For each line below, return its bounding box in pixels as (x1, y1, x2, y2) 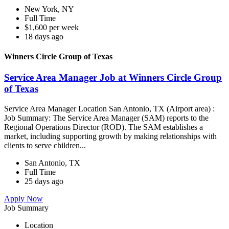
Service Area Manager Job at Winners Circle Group (4, 72, 222, 83)
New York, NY (25, 4, 74, 13)
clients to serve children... (4, 141, 88, 150)
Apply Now (4, 194, 43, 203)
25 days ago (25, 177, 63, 186)
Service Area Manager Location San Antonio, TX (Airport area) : (4, 104, 215, 113)
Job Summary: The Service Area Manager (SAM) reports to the (4, 113, 209, 123)
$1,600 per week (25, 22, 79, 32)
